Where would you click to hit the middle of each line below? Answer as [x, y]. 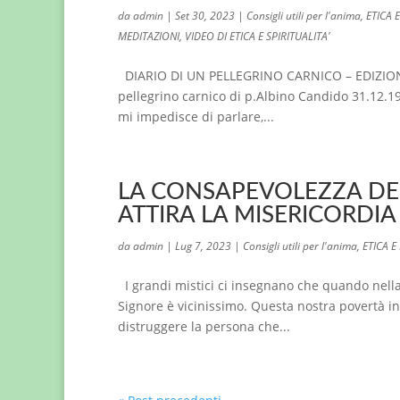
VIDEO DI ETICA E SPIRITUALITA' [258, 36]
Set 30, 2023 [205, 16]
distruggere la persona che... [204, 326]
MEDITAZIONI [149, 36]
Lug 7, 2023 [203, 246]
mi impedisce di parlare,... [196, 117]
